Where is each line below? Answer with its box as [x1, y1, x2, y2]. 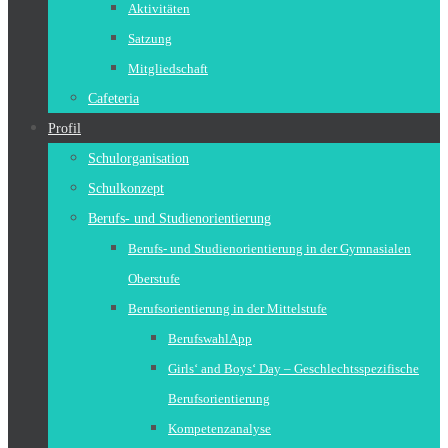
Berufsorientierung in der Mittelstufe [128, 301, 327, 316]
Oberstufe [128, 271, 180, 286]
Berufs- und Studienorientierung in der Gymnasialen [128, 241, 411, 256]
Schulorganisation [88, 151, 189, 166]
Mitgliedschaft [128, 61, 208, 76]
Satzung [128, 31, 172, 46]
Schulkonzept [88, 181, 164, 196]
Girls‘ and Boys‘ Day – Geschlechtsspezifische [168, 361, 419, 376]
